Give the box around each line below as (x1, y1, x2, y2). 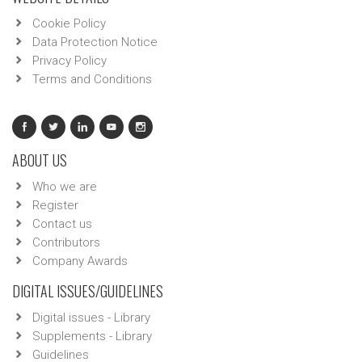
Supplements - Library (32, 329, 152, 344)
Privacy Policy (32, 53, 107, 69)
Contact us (32, 217, 92, 232)
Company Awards (32, 254, 128, 269)
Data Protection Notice (32, 35, 158, 50)
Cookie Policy (32, 16, 106, 32)
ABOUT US (12, 149, 67, 171)
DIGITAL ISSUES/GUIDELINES (12, 280, 163, 302)
